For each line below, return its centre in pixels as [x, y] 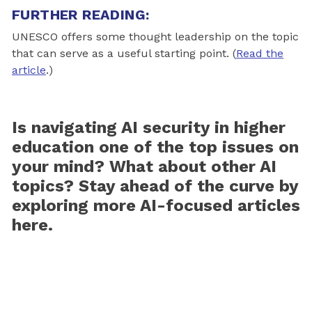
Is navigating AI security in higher [149, 127]
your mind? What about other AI [144, 166]
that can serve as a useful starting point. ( [124, 53]
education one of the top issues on [155, 147]
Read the [260, 53]
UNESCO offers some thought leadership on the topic [155, 36]
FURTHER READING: [81, 14]
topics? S [50, 186]
